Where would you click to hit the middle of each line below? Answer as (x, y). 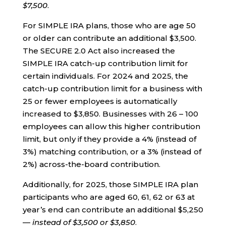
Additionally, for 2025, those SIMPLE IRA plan (110, 184)
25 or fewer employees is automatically (100, 101)
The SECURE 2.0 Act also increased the (99, 50)
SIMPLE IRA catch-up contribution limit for (105, 63)
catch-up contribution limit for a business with (112, 88)
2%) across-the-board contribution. (91, 164)
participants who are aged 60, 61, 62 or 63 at (108, 197)
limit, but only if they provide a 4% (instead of (109, 139)
